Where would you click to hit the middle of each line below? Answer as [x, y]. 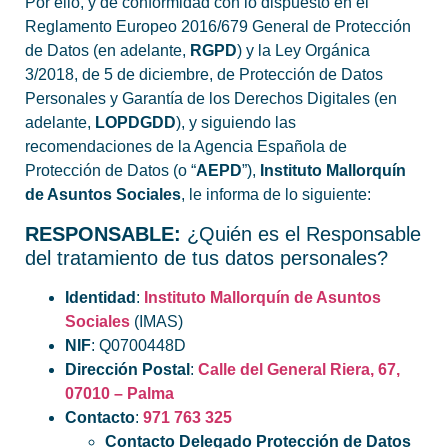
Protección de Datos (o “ [110, 171]
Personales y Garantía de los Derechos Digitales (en [211, 99]
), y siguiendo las [236, 123]
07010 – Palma [119, 393]
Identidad [100, 297]
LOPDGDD [135, 123]
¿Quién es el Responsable [304, 233]
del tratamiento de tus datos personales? [206, 257]
